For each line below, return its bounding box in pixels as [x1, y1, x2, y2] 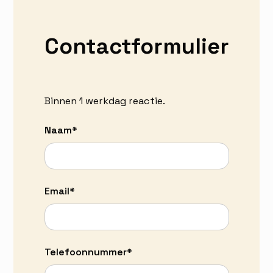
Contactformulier [44, 32, 229, 61]
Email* [44, 185, 75, 198]
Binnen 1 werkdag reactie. [44, 94, 165, 108]
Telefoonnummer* [44, 246, 132, 259]
